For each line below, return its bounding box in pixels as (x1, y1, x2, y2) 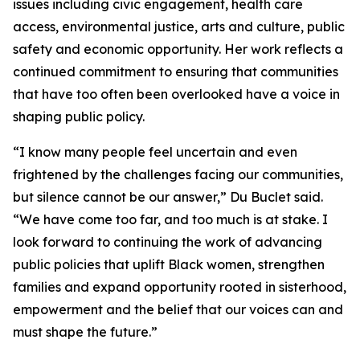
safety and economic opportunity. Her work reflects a (13, 41, 343, 57)
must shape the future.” (13, 324, 157, 340)
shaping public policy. (13, 108, 145, 125)
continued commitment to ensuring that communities (13, 63, 338, 80)
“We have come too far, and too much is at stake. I (13, 211, 328, 227)
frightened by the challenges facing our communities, (13, 166, 343, 182)
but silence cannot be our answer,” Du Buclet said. (13, 189, 323, 205)
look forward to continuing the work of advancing (13, 234, 322, 250)
